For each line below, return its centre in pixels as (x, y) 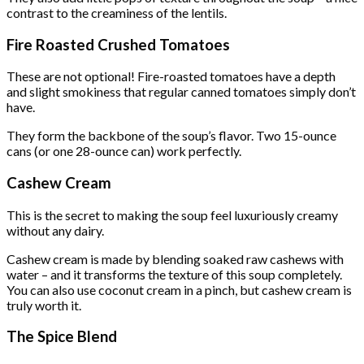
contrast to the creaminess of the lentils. (117, 12)
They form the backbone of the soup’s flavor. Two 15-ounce (171, 136)
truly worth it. (44, 305)
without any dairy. (55, 230)
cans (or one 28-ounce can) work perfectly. (124, 151)
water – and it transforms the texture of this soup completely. (174, 274)
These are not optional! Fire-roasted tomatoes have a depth (171, 76)
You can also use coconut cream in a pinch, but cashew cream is (179, 289)
